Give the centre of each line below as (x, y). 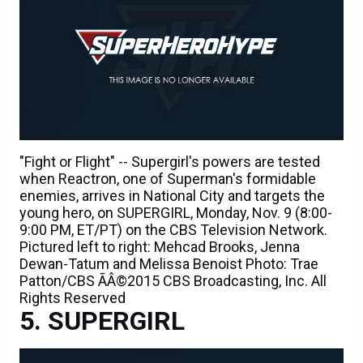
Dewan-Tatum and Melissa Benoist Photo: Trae (169, 264)
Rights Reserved (73, 298)
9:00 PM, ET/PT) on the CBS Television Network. (173, 230)
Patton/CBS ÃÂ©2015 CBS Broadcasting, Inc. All (173, 281)
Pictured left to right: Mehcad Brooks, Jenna (160, 247)
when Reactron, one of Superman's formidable (168, 179)
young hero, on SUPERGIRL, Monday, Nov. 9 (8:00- (176, 213)
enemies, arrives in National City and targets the (172, 196)
